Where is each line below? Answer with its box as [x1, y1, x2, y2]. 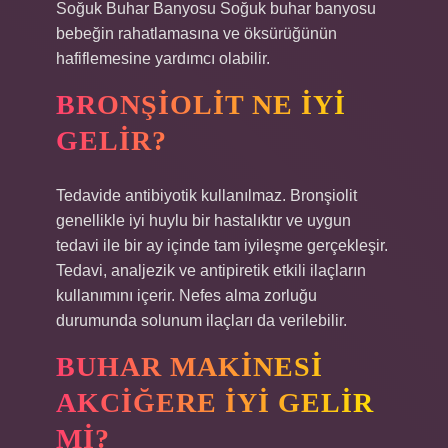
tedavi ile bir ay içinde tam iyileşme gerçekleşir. [56, 237, 388, 254]
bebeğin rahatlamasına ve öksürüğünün [56, 25, 337, 42]
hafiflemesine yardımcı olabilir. [56, 50, 270, 67]
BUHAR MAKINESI [56, 351, 323, 382]
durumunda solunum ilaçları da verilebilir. [56, 312, 347, 329]
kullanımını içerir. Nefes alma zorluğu [56, 287, 317, 304]
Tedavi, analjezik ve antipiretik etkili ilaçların [56, 262, 366, 279]
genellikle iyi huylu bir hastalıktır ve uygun [56, 212, 351, 229]
